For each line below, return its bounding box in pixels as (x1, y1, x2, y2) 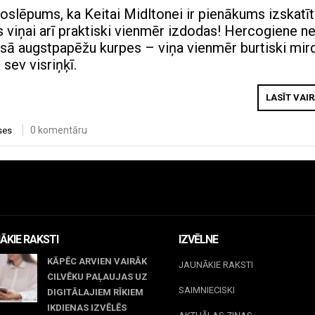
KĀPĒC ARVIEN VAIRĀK (46, 255, 147, 266)
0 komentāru (30, 124, 87, 136)
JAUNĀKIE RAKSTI (179, 259, 253, 270)
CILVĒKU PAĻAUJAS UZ (46, 271, 148, 282)
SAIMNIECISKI (179, 284, 235, 295)
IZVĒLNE (179, 232, 218, 246)
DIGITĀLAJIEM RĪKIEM (46, 286, 143, 297)
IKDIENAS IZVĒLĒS (46, 302, 127, 313)
